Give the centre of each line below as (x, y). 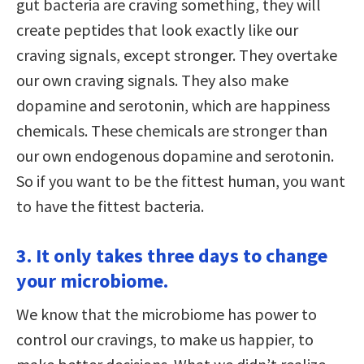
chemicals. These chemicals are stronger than (172, 130)
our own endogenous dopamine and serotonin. (175, 155)
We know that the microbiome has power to (167, 314)
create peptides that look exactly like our (157, 29)
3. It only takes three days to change (172, 255)
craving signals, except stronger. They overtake (177, 54)
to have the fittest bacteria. (110, 206)
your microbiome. (92, 280)
